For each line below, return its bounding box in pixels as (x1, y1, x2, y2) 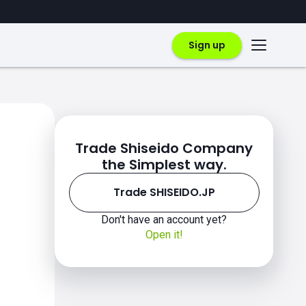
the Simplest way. (101, 155, 227, 174)
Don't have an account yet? (101, 213, 227, 226)
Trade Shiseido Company (75, 139, 253, 158)
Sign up (189, 38, 225, 52)
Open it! (145, 228, 183, 241)
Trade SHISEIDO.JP (113, 184, 215, 200)
